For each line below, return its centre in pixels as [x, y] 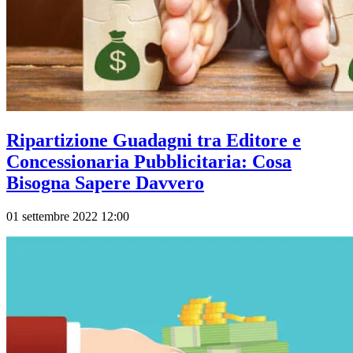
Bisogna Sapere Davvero [105, 183]
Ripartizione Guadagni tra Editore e [154, 141]
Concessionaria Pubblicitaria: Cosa [149, 162]
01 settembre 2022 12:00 [68, 216]
